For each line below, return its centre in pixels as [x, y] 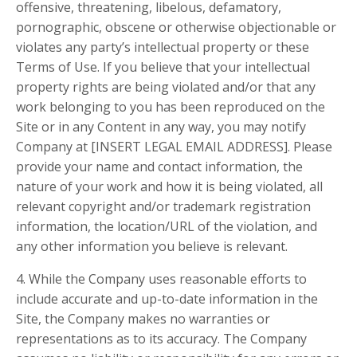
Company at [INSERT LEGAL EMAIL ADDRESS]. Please [174, 147]
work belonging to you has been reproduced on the [171, 107]
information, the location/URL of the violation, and [167, 227]
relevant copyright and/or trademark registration [163, 207]
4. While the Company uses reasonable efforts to [161, 279]
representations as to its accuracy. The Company [161, 339]
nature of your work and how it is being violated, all [169, 187]
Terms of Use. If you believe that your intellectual [163, 67]
